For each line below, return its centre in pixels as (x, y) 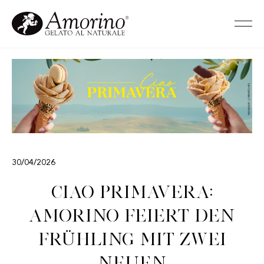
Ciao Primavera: (132, 192)
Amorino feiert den (132, 216)
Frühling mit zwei (132, 239)
